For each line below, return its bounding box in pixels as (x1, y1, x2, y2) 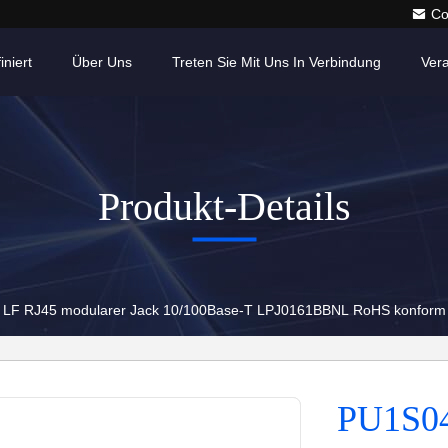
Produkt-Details (97, 183, 351, 229)
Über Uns (72, 54, 132, 70)
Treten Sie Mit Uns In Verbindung (172, 54, 381, 70)
